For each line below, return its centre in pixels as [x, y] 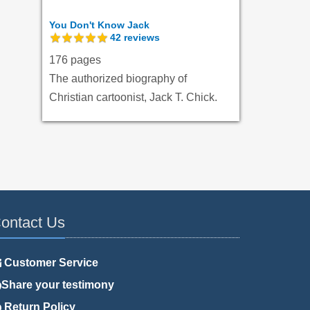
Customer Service [50, 262]
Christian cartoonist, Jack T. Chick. [133, 97]
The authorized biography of [118, 78]
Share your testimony [58, 284]
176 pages [75, 60]
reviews [140, 37]
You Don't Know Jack [99, 25]
